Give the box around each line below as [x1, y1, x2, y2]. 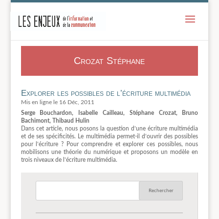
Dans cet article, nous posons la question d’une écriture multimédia [21, 125, 198, 131]
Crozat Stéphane [74, 55, 145, 66]
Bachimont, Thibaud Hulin [21, 117, 89, 124]
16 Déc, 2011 [59, 99, 94, 105]
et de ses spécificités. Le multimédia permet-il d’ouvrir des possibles [21, 133, 198, 139]
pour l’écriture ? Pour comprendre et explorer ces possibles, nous [21, 141, 198, 147]
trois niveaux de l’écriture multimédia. [21, 156, 117, 163]
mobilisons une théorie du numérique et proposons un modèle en [21, 149, 198, 155]
